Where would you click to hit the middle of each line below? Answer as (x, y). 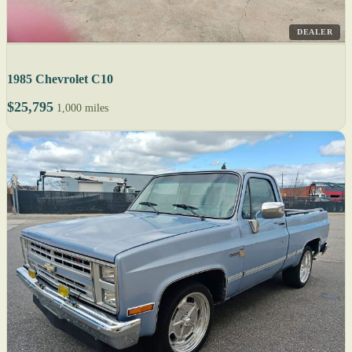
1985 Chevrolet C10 (60, 79)
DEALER (315, 32)
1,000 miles (82, 108)
